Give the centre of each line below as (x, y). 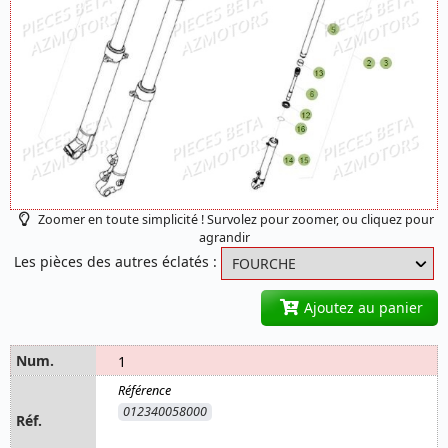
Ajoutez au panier (361, 307)
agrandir (224, 237)
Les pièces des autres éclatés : (115, 262)
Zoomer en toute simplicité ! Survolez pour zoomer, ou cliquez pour (235, 219)
